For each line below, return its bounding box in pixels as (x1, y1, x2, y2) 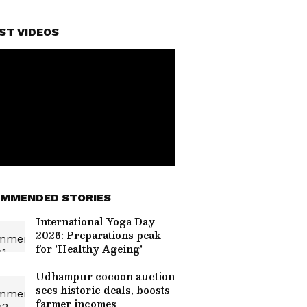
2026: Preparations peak (36, 227, 161, 243)
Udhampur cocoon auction (36, 268, 175, 284)
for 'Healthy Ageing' (36, 241, 143, 257)
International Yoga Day (36, 213, 155, 230)
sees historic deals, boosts (36, 282, 170, 298)
